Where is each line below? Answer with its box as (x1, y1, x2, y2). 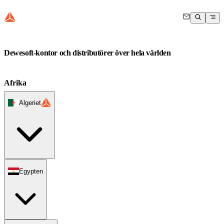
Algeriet (19, 98, 41, 106)
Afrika (4, 78, 26, 87)
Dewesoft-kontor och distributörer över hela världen (4, 48, 171, 57)
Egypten (19, 167, 43, 175)
